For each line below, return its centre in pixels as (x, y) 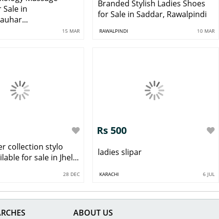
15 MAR (71, 31)
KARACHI (109, 174)
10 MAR (206, 31)
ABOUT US (93, 212)
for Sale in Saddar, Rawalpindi (152, 14)
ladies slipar (120, 152)
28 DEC (72, 174)
